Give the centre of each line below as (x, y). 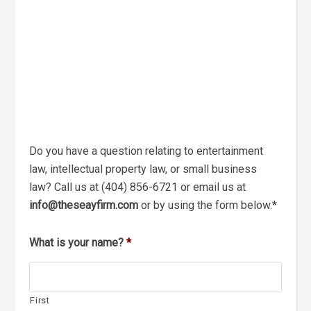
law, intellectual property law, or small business (143, 169)
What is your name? (77, 243)
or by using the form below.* (208, 205)
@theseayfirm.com (93, 205)
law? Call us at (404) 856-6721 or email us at (138, 187)
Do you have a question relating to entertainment (146, 151)
